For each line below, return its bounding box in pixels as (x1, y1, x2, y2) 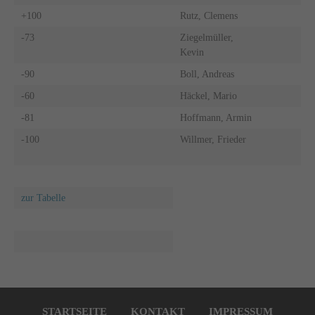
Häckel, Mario (179, 90, 237, 101)
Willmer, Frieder (179, 134, 246, 145)
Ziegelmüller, (179, 32, 233, 43)
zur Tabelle (20, 192, 65, 203)
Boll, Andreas (179, 68, 234, 79)
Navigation (13, 288, 57, 300)
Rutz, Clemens (179, 10, 238, 21)
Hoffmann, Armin (179, 112, 252, 123)
